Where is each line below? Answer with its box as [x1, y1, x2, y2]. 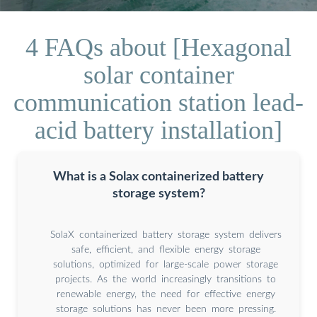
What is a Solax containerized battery [53, 170, 264, 183]
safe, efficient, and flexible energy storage [71, 244, 260, 255]
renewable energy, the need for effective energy [56, 289, 275, 299]
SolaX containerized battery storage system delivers [50, 229, 282, 240]
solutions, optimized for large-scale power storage [53, 259, 278, 270]
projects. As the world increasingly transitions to [55, 274, 276, 284]
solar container [83, 60, 234, 89]
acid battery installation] [35, 115, 282, 144]
